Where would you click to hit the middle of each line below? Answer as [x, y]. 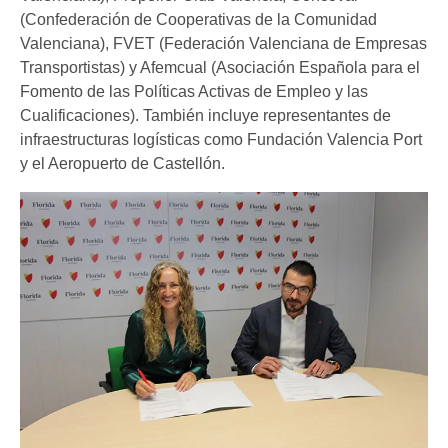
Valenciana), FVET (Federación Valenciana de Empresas [223, 43]
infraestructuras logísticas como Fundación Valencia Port [221, 139]
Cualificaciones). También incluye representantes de [205, 115]
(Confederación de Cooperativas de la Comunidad [198, 19]
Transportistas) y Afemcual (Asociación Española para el [220, 67]
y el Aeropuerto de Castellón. [122, 163]
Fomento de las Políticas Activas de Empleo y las [194, 91]
